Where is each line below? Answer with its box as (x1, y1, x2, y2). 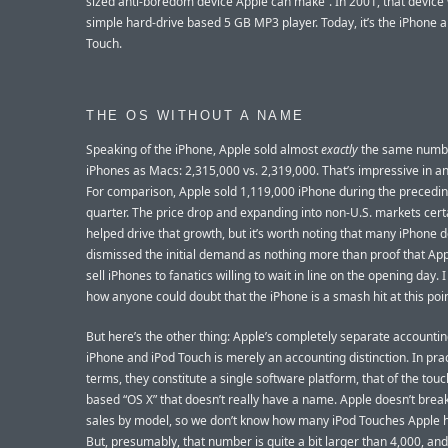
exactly (321, 141, 358, 159)
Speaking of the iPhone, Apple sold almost (86, 141, 321, 159)
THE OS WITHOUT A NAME (86, 108, 305, 123)
